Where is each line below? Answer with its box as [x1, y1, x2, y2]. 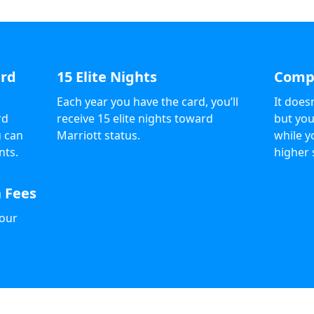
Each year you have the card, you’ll [56, 94, 238, 110]
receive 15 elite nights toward [56, 111, 213, 127]
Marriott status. [56, 128, 140, 144]
